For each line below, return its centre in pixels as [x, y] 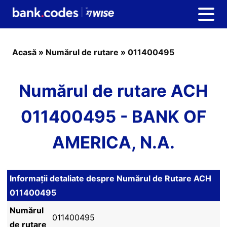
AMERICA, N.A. [113, 142]
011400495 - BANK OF [113, 117]
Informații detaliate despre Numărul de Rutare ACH [110, 178]
